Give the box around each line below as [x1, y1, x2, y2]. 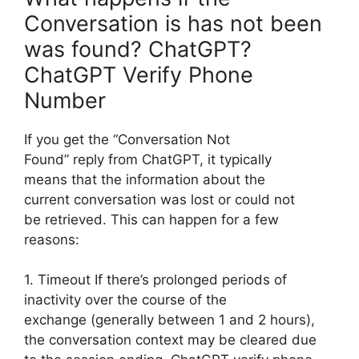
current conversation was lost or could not [24, 191, 295, 208]
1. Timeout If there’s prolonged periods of [24, 272, 287, 288]
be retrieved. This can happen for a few [24, 211, 279, 228]
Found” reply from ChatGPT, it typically [24, 151, 272, 167]
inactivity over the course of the [24, 292, 227, 309]
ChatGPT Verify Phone [24, 61, 253, 88]
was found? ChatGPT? [24, 35, 252, 63]
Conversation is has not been [24, 10, 322, 37]
